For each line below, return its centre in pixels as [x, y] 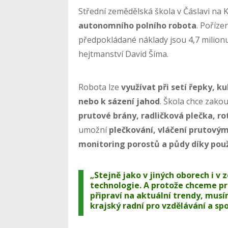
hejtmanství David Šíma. [124, 54]
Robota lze [100, 87]
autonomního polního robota [138, 25]
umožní [94, 130]
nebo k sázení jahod [119, 101]
